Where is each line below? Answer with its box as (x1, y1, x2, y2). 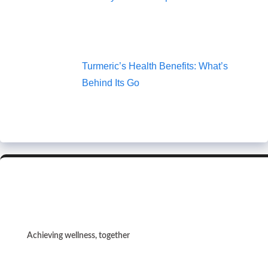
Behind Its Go (82, 77, 139, 88)
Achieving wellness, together (27, 232, 130, 240)
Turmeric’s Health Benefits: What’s (82, 60, 228, 71)
